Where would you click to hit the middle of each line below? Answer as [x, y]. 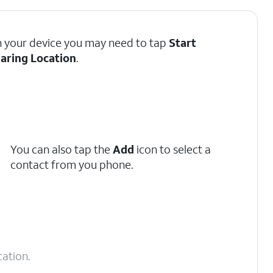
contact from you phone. [72, 165]
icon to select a [173, 149]
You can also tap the [62, 149]
